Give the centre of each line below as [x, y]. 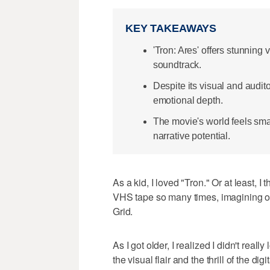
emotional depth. [188, 100]
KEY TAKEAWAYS [171, 29]
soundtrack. [177, 64]
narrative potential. [191, 136]
